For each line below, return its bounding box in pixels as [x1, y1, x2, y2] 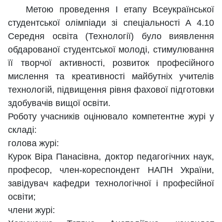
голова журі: [8, 138, 59, 149]
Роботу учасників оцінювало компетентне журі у [8, 111, 214, 122]
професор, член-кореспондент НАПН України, [8, 165, 214, 175]
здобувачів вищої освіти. [8, 98, 111, 109]
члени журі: [8, 205, 55, 216]
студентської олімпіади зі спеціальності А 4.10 [8, 18, 214, 28]
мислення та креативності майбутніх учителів [8, 71, 214, 82]
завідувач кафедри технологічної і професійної [8, 178, 214, 189]
